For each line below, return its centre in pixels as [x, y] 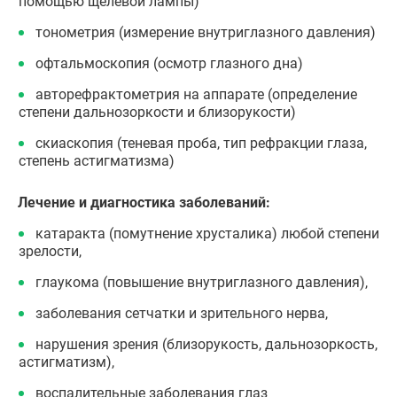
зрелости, [50, 251]
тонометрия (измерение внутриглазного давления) [206, 32]
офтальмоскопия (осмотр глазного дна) [169, 63]
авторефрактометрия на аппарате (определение [196, 94]
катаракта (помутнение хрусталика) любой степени [207, 234]
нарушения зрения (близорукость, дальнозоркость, [206, 344]
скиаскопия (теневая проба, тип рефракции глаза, [201, 143]
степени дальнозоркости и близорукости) [157, 112]
